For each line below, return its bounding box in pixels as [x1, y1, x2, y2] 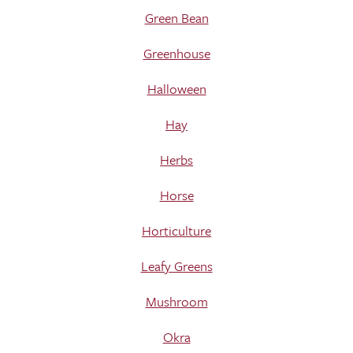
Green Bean [144, 8, 209, 28]
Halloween [147, 79, 206, 98]
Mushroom [145, 292, 208, 311]
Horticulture [142, 221, 211, 240]
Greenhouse [143, 43, 210, 63]
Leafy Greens [140, 256, 213, 276]
